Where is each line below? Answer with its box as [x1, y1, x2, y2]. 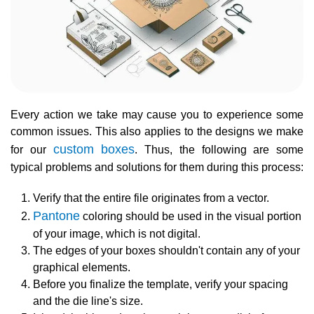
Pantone [33, 208, 80, 223]
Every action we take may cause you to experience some [11, 108, 303, 121]
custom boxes [53, 142, 135, 156]
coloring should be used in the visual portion [80, 210, 301, 222]
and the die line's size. [33, 294, 143, 307]
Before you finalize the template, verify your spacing [33, 278, 288, 290]
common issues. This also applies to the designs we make [11, 125, 303, 137]
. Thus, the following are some [135, 143, 303, 156]
